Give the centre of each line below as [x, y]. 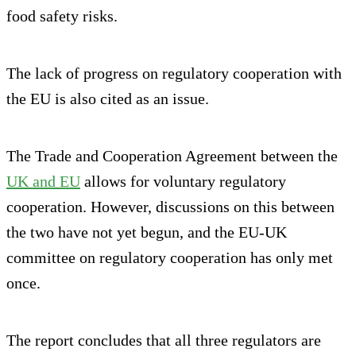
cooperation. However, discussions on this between [170, 206]
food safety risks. [62, 15]
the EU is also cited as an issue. [108, 98]
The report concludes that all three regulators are [164, 340]
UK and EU [43, 181]
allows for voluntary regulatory [183, 181]
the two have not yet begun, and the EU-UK [147, 232]
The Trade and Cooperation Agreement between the [172, 155]
